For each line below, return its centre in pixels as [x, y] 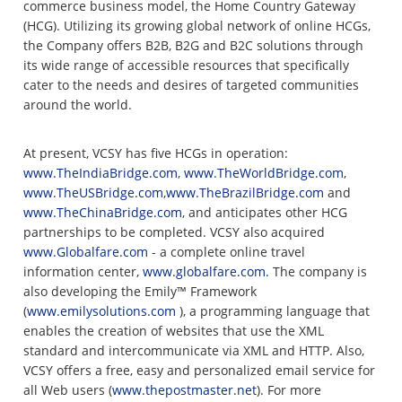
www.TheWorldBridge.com [264, 173]
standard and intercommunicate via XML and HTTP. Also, [194, 350]
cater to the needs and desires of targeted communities [192, 85]
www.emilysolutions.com [102, 311]
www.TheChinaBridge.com [103, 212]
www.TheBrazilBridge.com [245, 192]
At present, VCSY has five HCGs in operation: [156, 153]
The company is [319, 271]
